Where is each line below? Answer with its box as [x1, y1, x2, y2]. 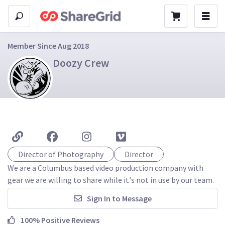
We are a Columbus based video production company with [8, 162, 205, 173]
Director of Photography [18, 149, 103, 159]
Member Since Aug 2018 [8, 40, 89, 51]
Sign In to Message [86, 193, 152, 204]
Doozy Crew [53, 56, 109, 70]
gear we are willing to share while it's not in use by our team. [8, 174, 214, 185]
